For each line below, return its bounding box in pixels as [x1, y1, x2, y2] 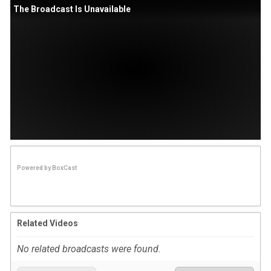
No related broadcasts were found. [16, 243, 161, 255]
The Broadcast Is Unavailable [13, 4, 131, 14]
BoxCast [51, 164, 77, 171]
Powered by [16, 164, 52, 171]
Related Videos [16, 218, 78, 228]
